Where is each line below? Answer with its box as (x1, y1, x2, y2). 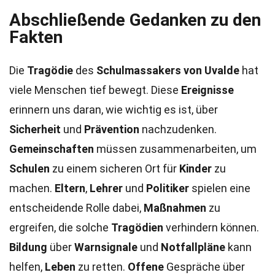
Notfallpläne (161, 241, 225, 254)
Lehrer (90, 182, 123, 195)
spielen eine (189, 182, 250, 195)
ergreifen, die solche (9, 221, 111, 234)
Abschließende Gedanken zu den (9, 10, 261, 30)
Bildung (9, 241, 47, 254)
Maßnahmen (144, 201, 206, 214)
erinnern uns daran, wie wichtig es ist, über (9, 103, 218, 116)
